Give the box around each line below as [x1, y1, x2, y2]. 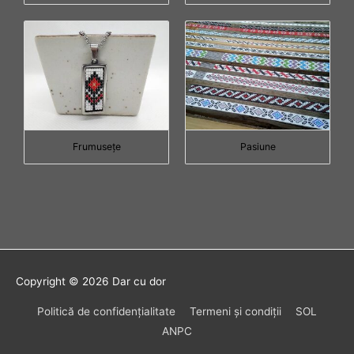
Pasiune [239, 140, 276, 153]
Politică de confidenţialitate [37, 305, 176, 318]
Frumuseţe [72, 140, 121, 153]
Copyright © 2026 [16, 274, 112, 288]
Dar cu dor [112, 274, 166, 288]
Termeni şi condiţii [190, 305, 281, 318]
